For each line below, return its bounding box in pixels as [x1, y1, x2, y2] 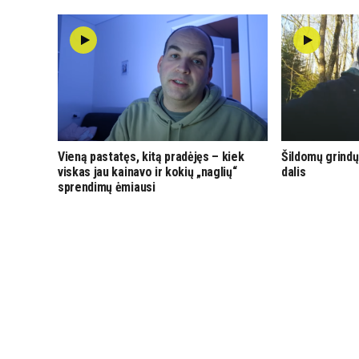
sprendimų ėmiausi [58, 179, 155, 195]
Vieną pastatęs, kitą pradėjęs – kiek [58, 148, 244, 164]
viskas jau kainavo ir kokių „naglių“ [58, 163, 237, 179]
